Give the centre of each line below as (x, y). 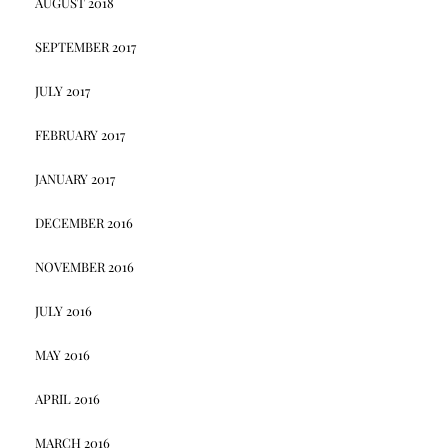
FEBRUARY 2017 (79, 134)
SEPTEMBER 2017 (85, 46)
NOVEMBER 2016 (84, 266)
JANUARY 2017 (74, 178)
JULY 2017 (62, 90)
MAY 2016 (62, 354)
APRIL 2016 (67, 398)
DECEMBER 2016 (83, 222)
